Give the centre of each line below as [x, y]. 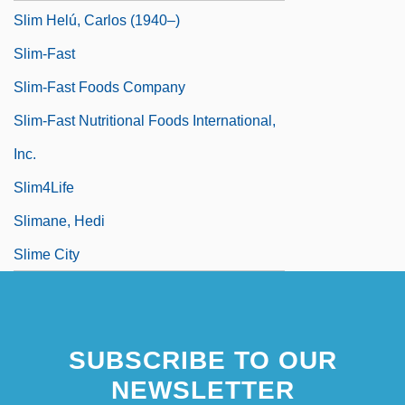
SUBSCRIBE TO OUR [202, 360]
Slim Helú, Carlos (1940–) [97, 20]
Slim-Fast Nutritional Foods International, [145, 120]
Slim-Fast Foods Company [99, 87]
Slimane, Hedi [59, 221]
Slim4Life [44, 187]
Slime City [47, 254]
